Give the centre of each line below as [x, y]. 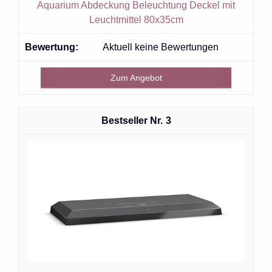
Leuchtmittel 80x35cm [136, 19]
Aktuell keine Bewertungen [161, 47]
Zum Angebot [136, 77]
